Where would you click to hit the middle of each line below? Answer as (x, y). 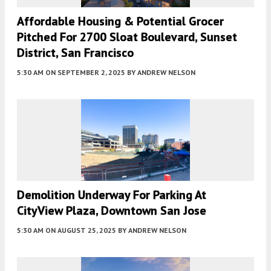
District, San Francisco (75, 52)
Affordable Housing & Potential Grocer (120, 21)
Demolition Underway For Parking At (112, 194)
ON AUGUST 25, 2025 (81, 230)
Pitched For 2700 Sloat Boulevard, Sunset (127, 37)
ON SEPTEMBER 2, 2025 (85, 72)
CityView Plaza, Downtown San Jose (112, 210)
